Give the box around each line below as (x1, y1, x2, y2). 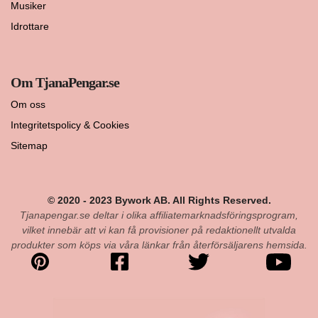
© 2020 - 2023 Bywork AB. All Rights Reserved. (47, 194, 271, 207)
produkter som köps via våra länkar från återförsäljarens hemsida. (11, 239, 307, 251)
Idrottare (11, 21, 49, 33)
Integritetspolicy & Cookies (11, 119, 129, 131)
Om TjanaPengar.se (11, 75, 119, 91)
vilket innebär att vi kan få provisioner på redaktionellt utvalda (22, 224, 296, 236)
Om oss (11, 99, 45, 111)
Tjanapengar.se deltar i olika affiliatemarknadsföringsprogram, (20, 209, 298, 221)
